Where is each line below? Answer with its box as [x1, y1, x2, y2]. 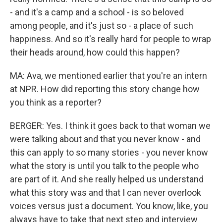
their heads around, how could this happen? [10, 47, 180, 57]
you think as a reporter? [10, 97, 102, 108]
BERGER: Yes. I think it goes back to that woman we [10, 120, 211, 131]
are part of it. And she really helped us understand [10, 174, 204, 184]
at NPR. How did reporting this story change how [10, 84, 200, 94]
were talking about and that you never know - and [10, 134, 201, 144]
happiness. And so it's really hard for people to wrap [10, 34, 211, 44]
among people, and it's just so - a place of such [10, 20, 193, 31]
